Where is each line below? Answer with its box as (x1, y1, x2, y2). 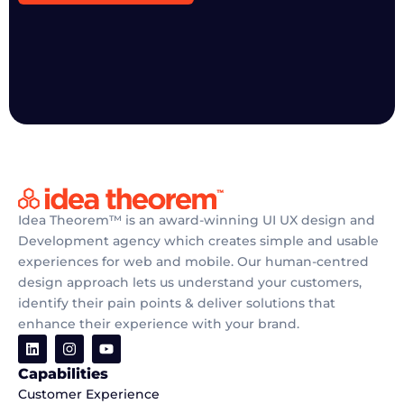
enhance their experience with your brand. (18, 316, 299, 333)
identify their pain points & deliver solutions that (18, 295, 335, 312)
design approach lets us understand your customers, (18, 274, 362, 291)
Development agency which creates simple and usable (18, 233, 379, 250)
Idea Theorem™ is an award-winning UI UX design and (18, 212, 375, 229)
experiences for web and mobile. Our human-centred (18, 253, 369, 271)
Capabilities (18, 365, 108, 383)
